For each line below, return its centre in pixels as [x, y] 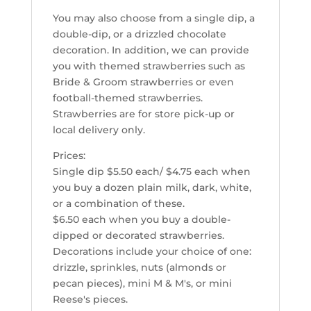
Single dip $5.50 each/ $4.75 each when [151, 171]
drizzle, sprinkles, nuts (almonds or [139, 267]
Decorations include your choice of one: [152, 251]
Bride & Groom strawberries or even [143, 82]
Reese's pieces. [90, 299]
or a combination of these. [118, 203]
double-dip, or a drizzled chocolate [139, 34]
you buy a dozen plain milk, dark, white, [152, 187]
